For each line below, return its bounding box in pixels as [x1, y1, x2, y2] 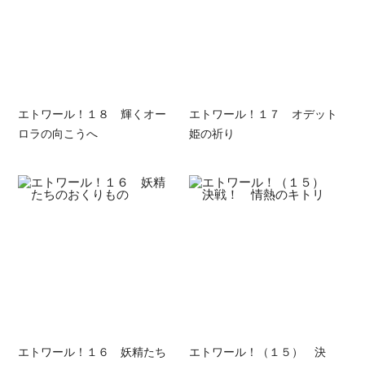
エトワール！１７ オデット [188, 104, 337, 121]
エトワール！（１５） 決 [188, 342, 326, 359]
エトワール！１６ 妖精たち [18, 342, 167, 359]
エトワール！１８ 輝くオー [18, 104, 167, 121]
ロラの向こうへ [18, 124, 99, 141]
